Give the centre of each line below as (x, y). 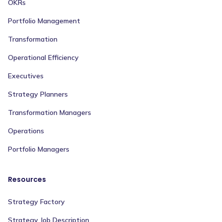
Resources (27, 180)
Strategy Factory (36, 202)
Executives (26, 76)
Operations (26, 131)
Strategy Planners (38, 94)
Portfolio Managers (39, 149)
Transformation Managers (50, 113)
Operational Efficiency (43, 58)
